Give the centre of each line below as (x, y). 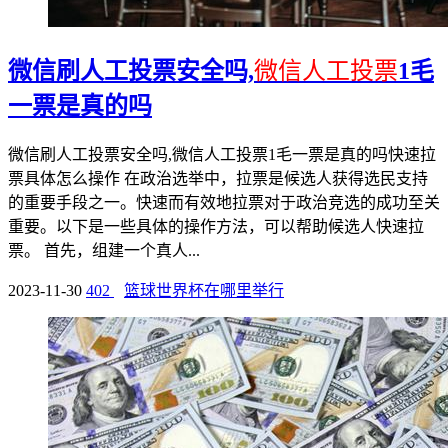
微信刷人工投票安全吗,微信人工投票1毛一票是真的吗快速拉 (222, 154)
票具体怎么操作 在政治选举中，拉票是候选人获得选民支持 (218, 178)
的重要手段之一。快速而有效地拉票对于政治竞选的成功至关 (224, 202)
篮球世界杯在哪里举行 (204, 290)
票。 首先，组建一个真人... (104, 250)
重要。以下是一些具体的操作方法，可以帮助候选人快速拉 (216, 226)
